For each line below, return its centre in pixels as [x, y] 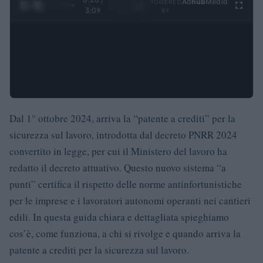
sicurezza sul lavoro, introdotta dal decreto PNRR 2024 [123, 134]
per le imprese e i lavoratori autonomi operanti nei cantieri [130, 200]
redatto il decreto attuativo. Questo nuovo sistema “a [118, 167]
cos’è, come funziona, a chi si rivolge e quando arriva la [125, 233]
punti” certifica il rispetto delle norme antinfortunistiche [126, 184]
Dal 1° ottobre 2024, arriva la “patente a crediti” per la [122, 118]
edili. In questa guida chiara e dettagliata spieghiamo [119, 217]
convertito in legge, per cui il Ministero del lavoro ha [118, 151]
